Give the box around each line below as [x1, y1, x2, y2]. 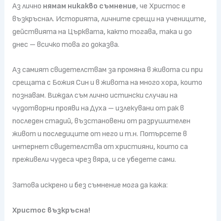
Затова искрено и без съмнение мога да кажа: [12, 180, 168, 190]
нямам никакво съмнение [42, 1, 136, 11]
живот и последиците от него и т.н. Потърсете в [12, 129, 187, 139]
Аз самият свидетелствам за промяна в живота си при [12, 65, 203, 75]
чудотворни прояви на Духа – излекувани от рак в [12, 104, 184, 113]
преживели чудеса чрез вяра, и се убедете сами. [12, 155, 176, 165]
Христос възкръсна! [12, 206, 90, 216]
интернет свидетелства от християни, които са [12, 142, 188, 152]
